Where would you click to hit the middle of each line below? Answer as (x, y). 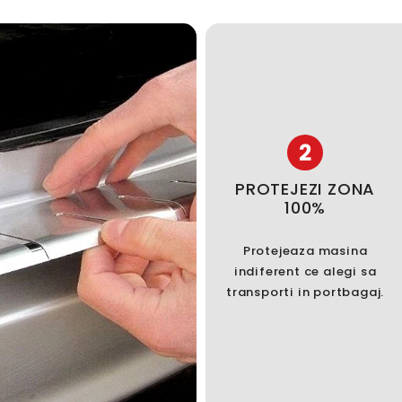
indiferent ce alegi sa (305, 272)
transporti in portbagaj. (306, 293)
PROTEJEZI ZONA (306, 189)
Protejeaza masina (305, 251)
